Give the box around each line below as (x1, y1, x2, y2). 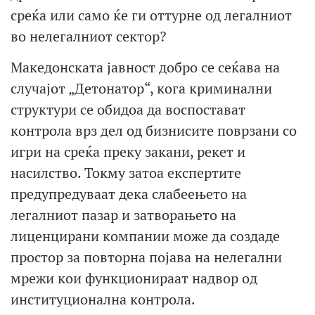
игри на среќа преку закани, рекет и (11, 142, 245, 162)
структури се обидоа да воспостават (11, 100, 245, 120)
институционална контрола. (11, 290, 195, 309)
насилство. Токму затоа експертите (11, 163, 241, 183)
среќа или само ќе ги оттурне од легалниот (11, 5, 292, 25)
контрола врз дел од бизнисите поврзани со (11, 121, 297, 141)
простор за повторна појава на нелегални (11, 247, 282, 267)
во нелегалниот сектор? (11, 26, 166, 46)
